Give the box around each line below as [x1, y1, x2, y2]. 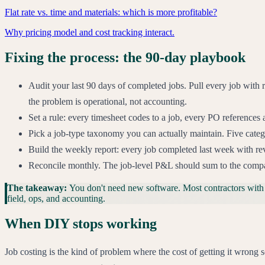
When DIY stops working [5, 216, 157, 231]
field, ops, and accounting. [7, 193, 105, 204]
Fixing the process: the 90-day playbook [5, 50, 245, 66]
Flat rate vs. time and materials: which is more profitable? [5, 7, 217, 18]
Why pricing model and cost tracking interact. [5, 27, 174, 38]
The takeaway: [7, 183, 69, 193]
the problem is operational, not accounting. [28, 96, 187, 107]
